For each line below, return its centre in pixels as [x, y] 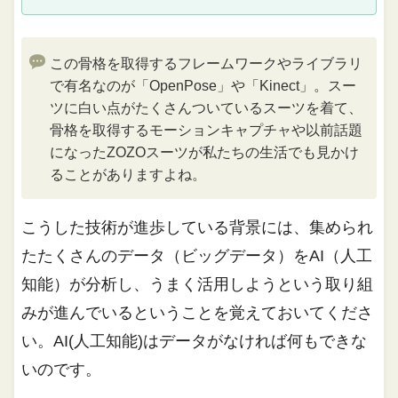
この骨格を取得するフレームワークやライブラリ [207, 63]
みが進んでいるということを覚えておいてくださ [198, 312]
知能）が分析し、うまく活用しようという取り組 [198, 284]
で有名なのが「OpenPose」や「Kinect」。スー [203, 85]
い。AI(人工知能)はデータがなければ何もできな [195, 341]
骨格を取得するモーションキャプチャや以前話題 [207, 130]
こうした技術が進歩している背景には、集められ [198, 227]
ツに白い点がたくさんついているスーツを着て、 [207, 107]
